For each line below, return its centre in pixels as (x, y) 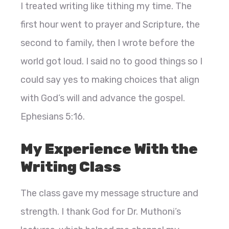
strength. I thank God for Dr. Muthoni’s (101, 212)
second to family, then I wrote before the (108, 43)
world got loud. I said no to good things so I (111, 62)
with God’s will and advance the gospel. (103, 98)
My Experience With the (109, 149)
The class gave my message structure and (109, 193)
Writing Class (71, 167)
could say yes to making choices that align (110, 80)
